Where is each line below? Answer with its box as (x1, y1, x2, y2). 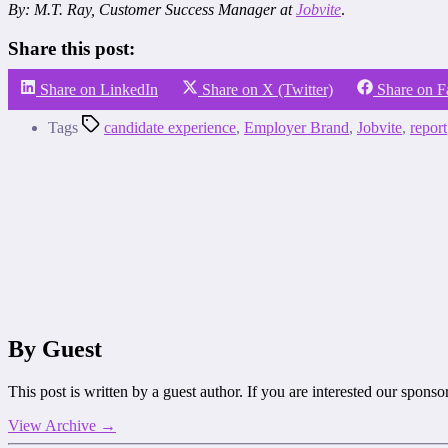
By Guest (8, 336, 102, 363)
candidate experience (104, 118, 236, 136)
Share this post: (8, 37, 135, 59)
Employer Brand (244, 118, 349, 136)
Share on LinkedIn (40, 80, 158, 98)
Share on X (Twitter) (202, 80, 333, 98)
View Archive (8, 417, 100, 435)
